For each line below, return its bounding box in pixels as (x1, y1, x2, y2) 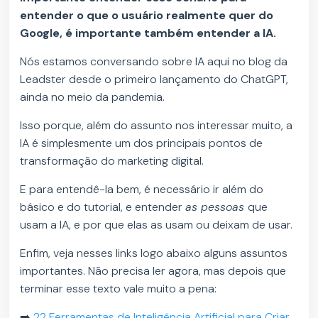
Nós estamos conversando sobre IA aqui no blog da (20, 54, 288, 70)
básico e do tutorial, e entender (20, 199, 186, 215)
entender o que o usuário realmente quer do (20, 8, 274, 23)
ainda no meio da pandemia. (20, 89, 168, 105)
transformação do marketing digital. (20, 153, 207, 169)
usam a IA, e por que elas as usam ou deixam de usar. (20, 217, 296, 233)
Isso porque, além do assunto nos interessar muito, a (20, 118, 293, 133)
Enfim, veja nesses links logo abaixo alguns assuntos (20, 246, 288, 261)
